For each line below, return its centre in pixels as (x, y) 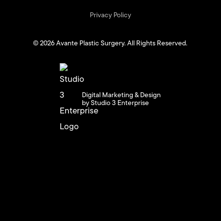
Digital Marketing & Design (122, 94)
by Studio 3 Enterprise (116, 102)
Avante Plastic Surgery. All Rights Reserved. (121, 43)
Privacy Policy (110, 15)
